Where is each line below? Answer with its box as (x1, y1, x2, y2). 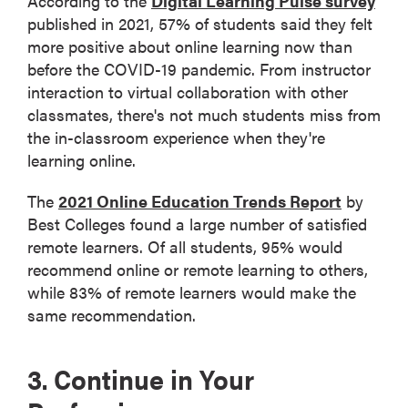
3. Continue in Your (27, 358, 254, 398)
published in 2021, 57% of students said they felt (27, 11, 372, 35)
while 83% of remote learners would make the (27, 280, 356, 303)
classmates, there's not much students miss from (27, 102, 381, 126)
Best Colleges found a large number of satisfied (27, 211, 367, 235)
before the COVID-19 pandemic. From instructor (27, 56, 371, 80)
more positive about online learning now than (27, 34, 352, 57)
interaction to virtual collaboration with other (27, 79, 348, 103)
